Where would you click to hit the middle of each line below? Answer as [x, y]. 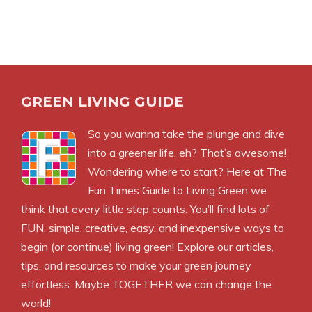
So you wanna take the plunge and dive [186, 134]
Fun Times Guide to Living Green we [177, 190]
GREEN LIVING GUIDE [102, 102]
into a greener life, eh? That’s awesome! [187, 153]
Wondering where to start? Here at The [187, 171]
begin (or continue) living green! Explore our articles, [147, 247]
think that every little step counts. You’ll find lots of [145, 209]
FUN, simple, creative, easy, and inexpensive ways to [153, 228]
